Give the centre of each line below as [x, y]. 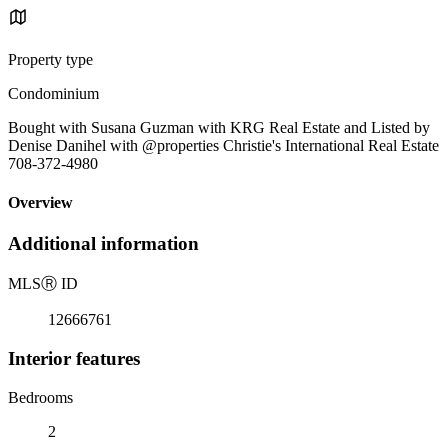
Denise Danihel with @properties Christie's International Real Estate [223, 145]
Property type [50, 59]
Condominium [53, 93]
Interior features [74, 358]
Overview [40, 203]
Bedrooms [40, 397]
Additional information [103, 244]
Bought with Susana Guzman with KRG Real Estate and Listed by [219, 127]
